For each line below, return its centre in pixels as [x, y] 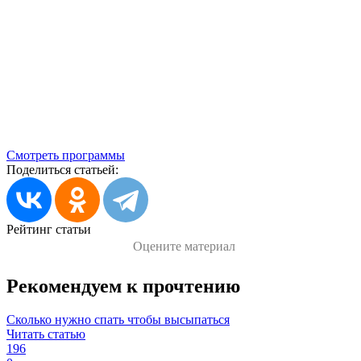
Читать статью [46, 334]
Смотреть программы [66, 155]
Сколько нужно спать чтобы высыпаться [118, 320]
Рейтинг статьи [49, 229]
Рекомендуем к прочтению [123, 286]
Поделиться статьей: [62, 169]
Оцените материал [184, 246]
